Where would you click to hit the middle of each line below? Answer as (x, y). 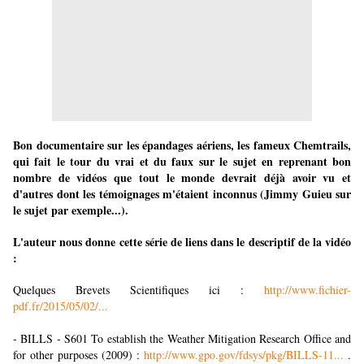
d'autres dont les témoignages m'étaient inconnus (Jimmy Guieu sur (182, 194)
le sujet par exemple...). (71, 210)
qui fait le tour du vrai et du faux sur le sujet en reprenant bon (182, 162)
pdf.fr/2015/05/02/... (61, 306)
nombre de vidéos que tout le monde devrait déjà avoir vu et (182, 178)
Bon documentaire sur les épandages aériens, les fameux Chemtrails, (182, 145)
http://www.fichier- (308, 290)
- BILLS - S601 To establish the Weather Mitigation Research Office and (182, 339)
